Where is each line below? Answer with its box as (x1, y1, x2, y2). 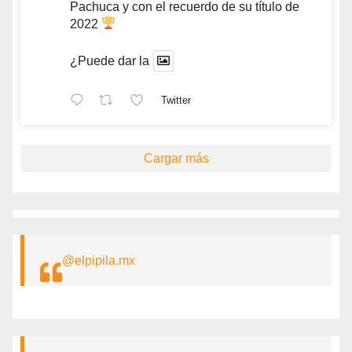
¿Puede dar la (70, 53, 149, 68)
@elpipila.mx (62, 253, 135, 267)
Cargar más (143, 151, 209, 165)
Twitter (160, 94, 191, 107)
